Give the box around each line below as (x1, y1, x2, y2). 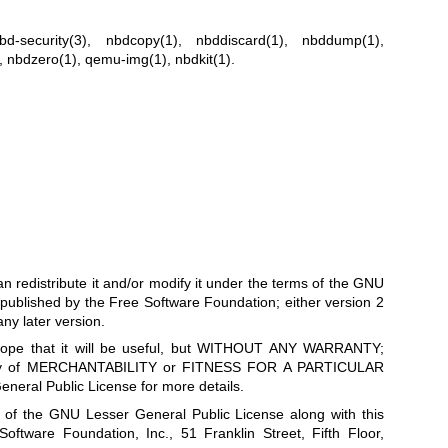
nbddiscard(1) (195, 32, 284, 49)
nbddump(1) (302, 32, 381, 49)
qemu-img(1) (84, 51, 167, 68)
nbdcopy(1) (105, 32, 178, 49)
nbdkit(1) (174, 51, 231, 68)
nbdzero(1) (6, 51, 77, 68)
